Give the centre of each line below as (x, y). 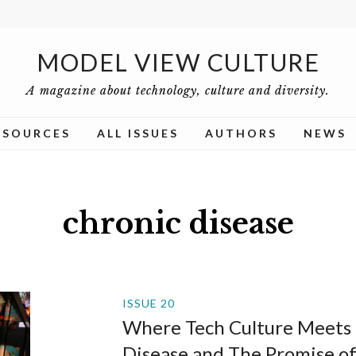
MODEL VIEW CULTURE (178, 62)
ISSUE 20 (148, 303)
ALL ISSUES (138, 133)
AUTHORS (241, 133)
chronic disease (178, 224)
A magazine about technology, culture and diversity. (178, 91)
